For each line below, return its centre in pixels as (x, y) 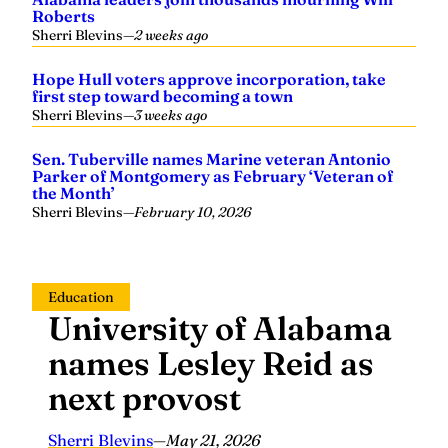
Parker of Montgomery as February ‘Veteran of (212, 175)
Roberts (63, 15)
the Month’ (73, 192)
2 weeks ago (171, 34)
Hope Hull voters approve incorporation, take (209, 78)
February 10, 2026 (192, 211)
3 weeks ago (170, 114)
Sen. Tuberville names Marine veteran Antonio (211, 158)
